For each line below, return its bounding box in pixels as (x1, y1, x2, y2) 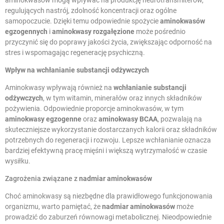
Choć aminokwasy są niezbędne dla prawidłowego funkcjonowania (5, 192, 212, 200)
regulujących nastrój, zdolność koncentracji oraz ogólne (5, 6, 176, 15)
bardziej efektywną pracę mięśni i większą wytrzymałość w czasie (5, 146, 207, 155)
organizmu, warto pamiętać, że (5, 202, 102, 211)
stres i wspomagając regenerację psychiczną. (5, 48, 145, 57)
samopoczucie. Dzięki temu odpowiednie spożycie (5, 17, 160, 25)
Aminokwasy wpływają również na (5, 83, 113, 92)
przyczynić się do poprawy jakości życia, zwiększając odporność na (5, 38, 212, 46)
